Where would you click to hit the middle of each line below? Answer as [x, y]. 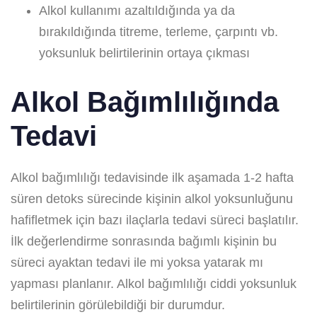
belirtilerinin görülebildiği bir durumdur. [118, 305]
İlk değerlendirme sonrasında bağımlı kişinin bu [144, 241]
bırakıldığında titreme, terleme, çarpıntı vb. [158, 31]
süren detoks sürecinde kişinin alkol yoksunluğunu [152, 198]
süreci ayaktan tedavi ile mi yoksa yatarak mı [137, 262]
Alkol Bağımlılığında [145, 102]
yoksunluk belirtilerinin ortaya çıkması [144, 53]
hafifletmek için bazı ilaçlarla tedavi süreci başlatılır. [155, 220]
